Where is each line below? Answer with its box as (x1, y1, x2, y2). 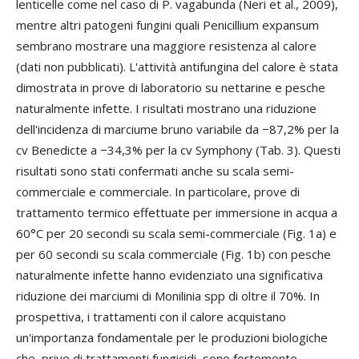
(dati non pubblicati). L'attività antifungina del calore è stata (16, 58, 338, 75)
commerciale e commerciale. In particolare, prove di (16, 183, 300, 200)
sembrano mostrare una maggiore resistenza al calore (16, 37, 317, 54)
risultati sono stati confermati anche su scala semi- (16, 162, 294, 179)
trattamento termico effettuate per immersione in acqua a (16, 204, 337, 220)
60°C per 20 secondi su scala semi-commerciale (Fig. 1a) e (16, 224, 337, 241)
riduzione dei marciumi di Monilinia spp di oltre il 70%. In (16, 287, 320, 304)
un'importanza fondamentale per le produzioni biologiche (16, 329, 328, 345)
